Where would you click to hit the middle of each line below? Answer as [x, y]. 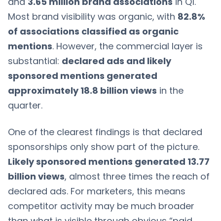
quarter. [25, 105]
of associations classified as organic [93, 31]
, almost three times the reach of [137, 176]
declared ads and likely [116, 61]
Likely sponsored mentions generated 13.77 [109, 161]
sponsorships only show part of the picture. [104, 147]
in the [170, 90]
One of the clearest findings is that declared [105, 132]
